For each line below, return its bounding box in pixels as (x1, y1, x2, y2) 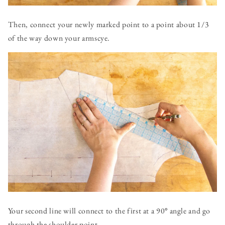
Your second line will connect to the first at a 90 (8, 205, 165, 216)
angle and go (167, 205, 211, 216)
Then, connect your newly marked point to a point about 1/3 (8, 19, 209, 30)
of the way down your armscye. (8, 32, 110, 43)
